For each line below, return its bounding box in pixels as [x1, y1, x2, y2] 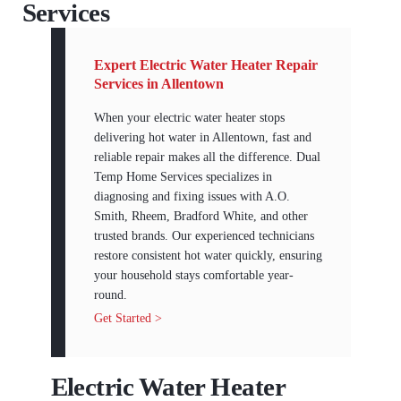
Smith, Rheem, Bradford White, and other [93, 209, 308, 223]
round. [93, 287, 127, 302]
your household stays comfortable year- [93, 268, 294, 282]
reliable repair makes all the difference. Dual [93, 149, 320, 164]
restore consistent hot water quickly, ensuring [93, 248, 322, 262]
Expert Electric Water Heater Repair [93, 56, 318, 73]
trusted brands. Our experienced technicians [93, 228, 314, 243]
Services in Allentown [93, 75, 224, 92]
